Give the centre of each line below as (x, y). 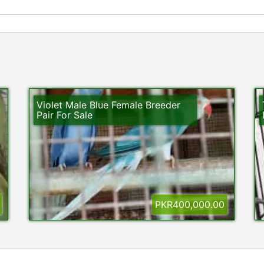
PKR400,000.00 (190, 205)
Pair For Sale (64, 115)
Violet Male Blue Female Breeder (108, 105)
